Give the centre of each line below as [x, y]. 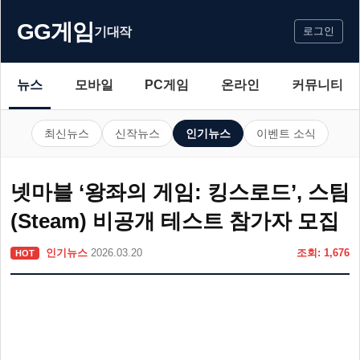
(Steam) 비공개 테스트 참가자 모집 [175, 221]
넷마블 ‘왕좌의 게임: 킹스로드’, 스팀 [180, 192]
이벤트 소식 [286, 133]
